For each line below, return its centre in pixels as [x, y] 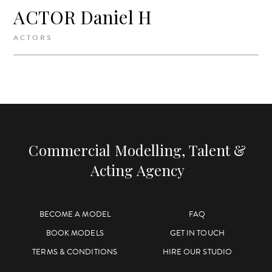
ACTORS [33, 38]
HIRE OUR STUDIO [197, 252]
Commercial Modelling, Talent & [138, 150]
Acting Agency [138, 170]
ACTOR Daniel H [83, 17]
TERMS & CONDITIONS [75, 252]
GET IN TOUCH [197, 233]
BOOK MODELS [75, 233]
